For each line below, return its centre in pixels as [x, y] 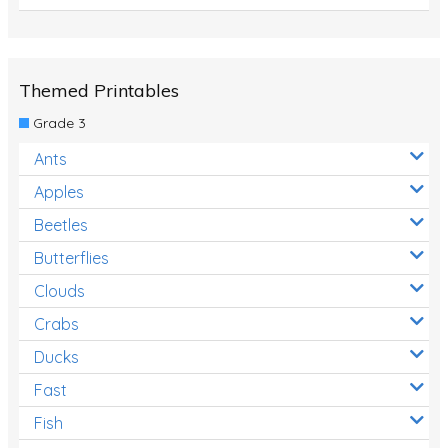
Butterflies [71, 257]
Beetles [61, 224]
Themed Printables [99, 90]
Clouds [59, 290]
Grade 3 [57, 122]
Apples [59, 191]
